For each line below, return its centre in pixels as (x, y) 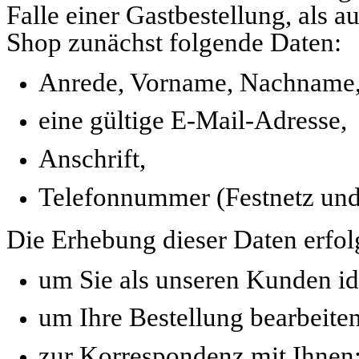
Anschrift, (92, 159)
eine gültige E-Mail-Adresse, (193, 121)
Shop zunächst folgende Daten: (174, 42)
